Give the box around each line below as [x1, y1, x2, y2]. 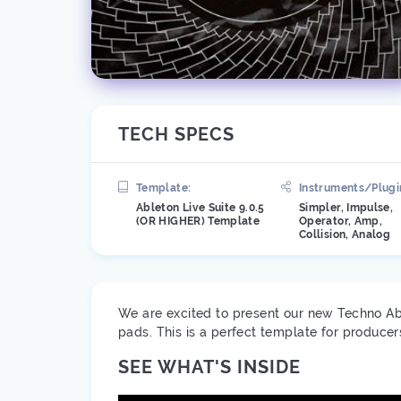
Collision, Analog [299, 228, 391, 241]
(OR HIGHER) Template [136, 215, 260, 227]
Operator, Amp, [299, 215, 383, 227]
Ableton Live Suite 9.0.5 [136, 201, 265, 214]
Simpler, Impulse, [299, 201, 394, 214]
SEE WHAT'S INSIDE [118, 356, 301, 378]
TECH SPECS [118, 124, 235, 145]
